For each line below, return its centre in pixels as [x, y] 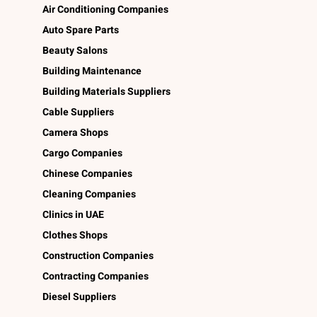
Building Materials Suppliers [106, 91]
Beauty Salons [75, 50]
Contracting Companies [96, 276]
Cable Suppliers [78, 112]
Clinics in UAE [73, 214]
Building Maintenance [92, 71]
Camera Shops [75, 132]
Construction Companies [98, 255]
